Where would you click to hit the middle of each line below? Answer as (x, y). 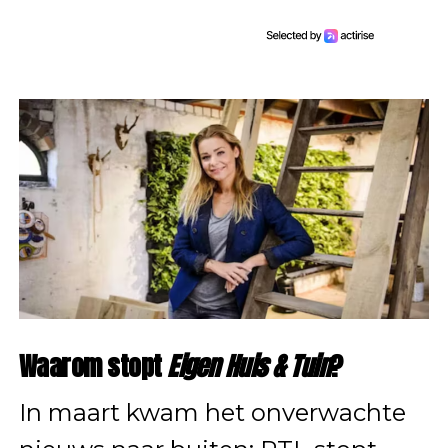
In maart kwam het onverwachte (212, 412)
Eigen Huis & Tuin (249, 365)
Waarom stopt (93, 365)
